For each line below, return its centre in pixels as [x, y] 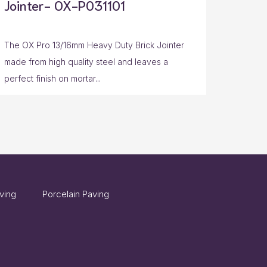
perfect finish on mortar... [52, 79]
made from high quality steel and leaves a [86, 62]
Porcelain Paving [76, 194]
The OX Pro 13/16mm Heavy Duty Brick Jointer [94, 45]
